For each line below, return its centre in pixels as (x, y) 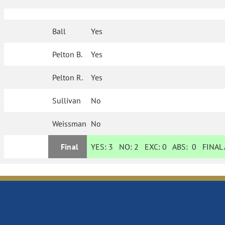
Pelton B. (68, 54)
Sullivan (67, 101)
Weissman (70, 124)
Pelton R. (68, 78)
